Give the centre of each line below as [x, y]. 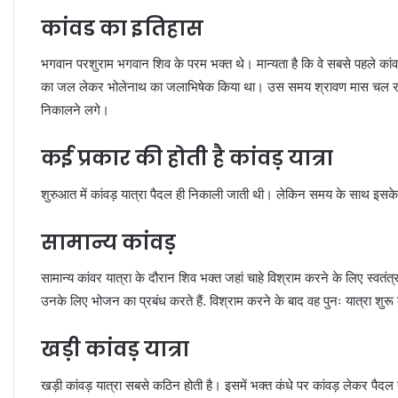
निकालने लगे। [75, 110]
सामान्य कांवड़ [108, 242]
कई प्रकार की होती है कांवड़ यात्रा [187, 159]
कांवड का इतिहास [122, 28]
